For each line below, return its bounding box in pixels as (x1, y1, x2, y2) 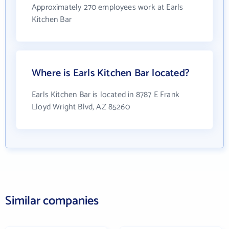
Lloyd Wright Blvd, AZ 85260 (32, 100, 130, 114)
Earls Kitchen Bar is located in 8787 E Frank (32, 88, 179, 102)
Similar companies (5, 191, 99, 211)
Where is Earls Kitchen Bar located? (32, 65, 190, 82)
